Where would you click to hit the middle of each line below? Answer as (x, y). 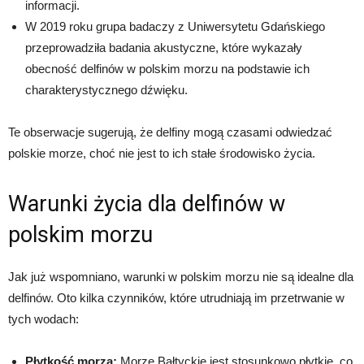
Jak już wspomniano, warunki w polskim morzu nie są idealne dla (181, 276)
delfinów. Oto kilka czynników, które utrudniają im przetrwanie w (176, 297)
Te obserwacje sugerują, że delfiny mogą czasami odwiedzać (170, 132)
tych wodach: (43, 318)
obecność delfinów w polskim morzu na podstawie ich (167, 68)
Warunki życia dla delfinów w (147, 204)
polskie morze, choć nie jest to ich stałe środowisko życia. (162, 153)
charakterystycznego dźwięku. (106, 89)
